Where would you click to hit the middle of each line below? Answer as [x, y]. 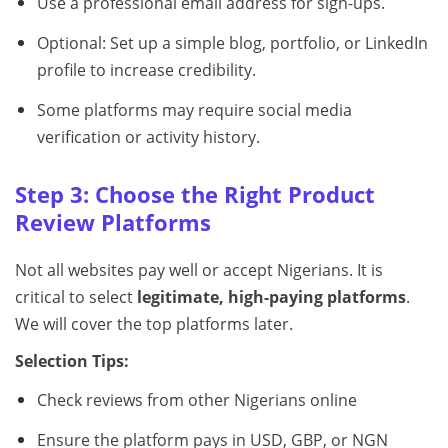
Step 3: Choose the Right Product [195, 194]
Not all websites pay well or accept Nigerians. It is [199, 269]
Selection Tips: [72, 360]
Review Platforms [113, 222]
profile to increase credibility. [146, 70]
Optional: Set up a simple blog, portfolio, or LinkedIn [232, 43]
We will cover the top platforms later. [154, 323]
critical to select [76, 296]
